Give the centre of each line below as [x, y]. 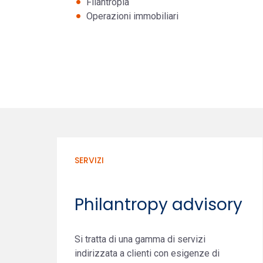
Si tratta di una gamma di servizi [140, 239]
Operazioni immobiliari [132, 16]
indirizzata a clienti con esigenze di [147, 253]
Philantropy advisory [159, 205]
